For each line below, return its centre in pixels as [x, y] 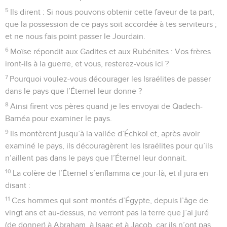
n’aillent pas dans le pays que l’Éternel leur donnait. [96, 158]
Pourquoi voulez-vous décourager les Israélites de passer [110, 79]
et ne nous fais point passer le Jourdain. [75, 36]
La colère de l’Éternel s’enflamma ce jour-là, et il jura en [111, 173]
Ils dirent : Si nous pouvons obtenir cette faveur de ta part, [112, 12]
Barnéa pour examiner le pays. [59, 118]
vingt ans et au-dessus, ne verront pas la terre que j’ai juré [107, 213]
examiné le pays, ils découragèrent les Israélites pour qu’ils [109, 146]
